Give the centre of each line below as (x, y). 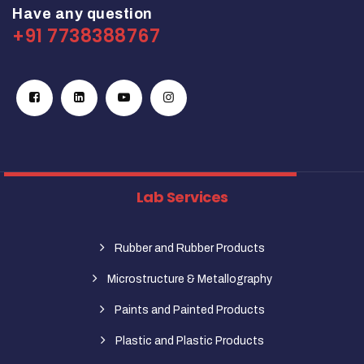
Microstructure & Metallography (189, 279)
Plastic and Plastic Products (189, 341)
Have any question (82, 14)
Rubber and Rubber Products (189, 249)
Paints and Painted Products (189, 310)
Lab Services (182, 197)
